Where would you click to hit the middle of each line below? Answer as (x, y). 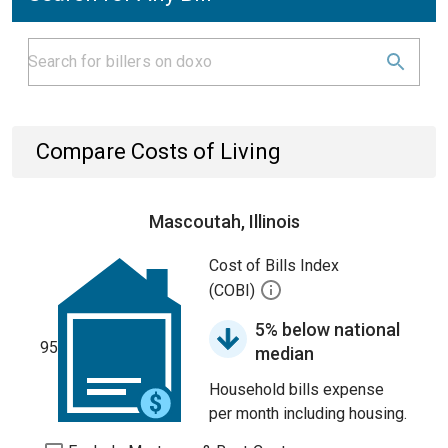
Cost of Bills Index (274, 265)
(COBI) (234, 291)
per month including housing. (308, 413)
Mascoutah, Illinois (224, 221)
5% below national (327, 329)
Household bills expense (296, 389)
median (284, 353)
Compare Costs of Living (158, 151)
